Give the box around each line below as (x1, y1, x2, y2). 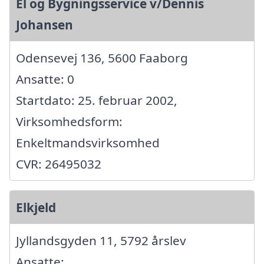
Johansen (16, 16, 73, 34)
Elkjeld (16, 199, 56, 216)
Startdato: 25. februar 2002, (16, 92, 177, 109)
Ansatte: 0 (16, 71, 74, 88)
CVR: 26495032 (16, 156, 101, 173)
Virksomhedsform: (16, 113, 123, 130)
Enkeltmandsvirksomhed (16, 134, 160, 151)
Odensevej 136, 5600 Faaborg (16, 49, 188, 67)
